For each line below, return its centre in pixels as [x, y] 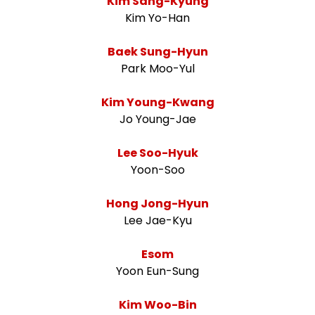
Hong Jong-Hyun [157, 203]
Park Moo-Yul [157, 68]
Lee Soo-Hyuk [157, 153]
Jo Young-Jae [157, 119]
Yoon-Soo [157, 169]
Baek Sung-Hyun [157, 51]
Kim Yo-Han [157, 18]
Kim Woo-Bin [157, 304]
